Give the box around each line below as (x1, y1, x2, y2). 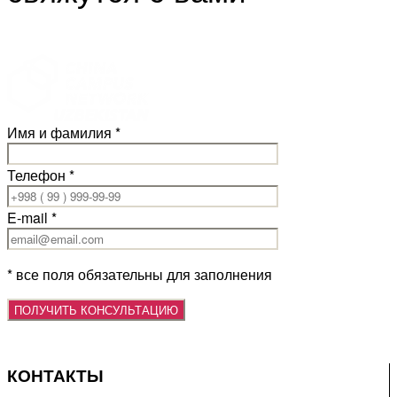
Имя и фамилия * (7, 121, 121, 143)
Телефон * (7, 164, 74, 185)
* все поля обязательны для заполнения (7, 263, 272, 284)
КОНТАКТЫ (7, 362, 104, 387)
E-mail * (7, 206, 57, 228)
